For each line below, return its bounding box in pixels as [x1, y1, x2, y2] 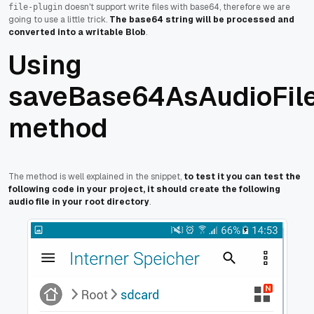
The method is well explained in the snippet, [8, 170, 184, 182]
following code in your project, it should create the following [8, 183, 280, 195]
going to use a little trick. [8, 13, 109, 25]
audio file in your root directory [8, 196, 149, 207]
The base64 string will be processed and [109, 13, 294, 25]
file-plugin [8, 1, 62, 12]
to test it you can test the [184, 170, 301, 182]
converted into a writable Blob [8, 26, 146, 38]
